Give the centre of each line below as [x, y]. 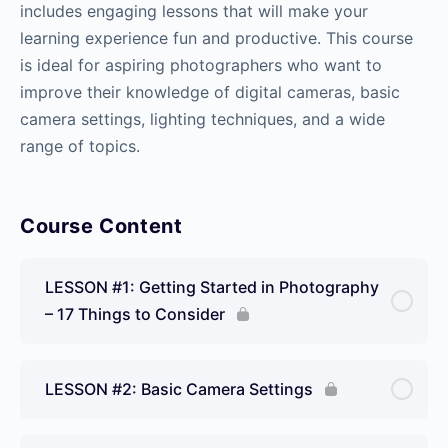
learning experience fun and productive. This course [216, 37]
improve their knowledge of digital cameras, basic [210, 91]
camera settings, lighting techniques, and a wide [202, 118]
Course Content [101, 225]
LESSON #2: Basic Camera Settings [179, 388]
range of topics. [80, 145]
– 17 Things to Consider [135, 313]
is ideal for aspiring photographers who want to [201, 64]
